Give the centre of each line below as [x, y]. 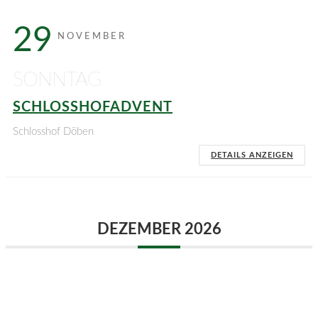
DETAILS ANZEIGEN [252, 155]
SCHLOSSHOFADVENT [93, 107]
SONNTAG [57, 79]
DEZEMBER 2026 [159, 229]
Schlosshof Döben [53, 132]
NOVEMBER [92, 37]
